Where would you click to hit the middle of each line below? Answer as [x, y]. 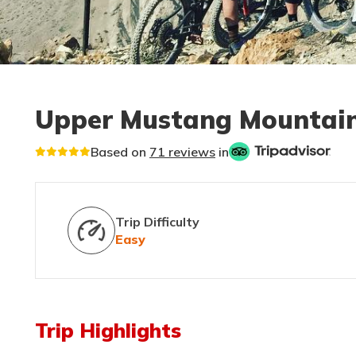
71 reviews [182, 151]
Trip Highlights [108, 330]
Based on [120, 151]
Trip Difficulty [157, 221]
